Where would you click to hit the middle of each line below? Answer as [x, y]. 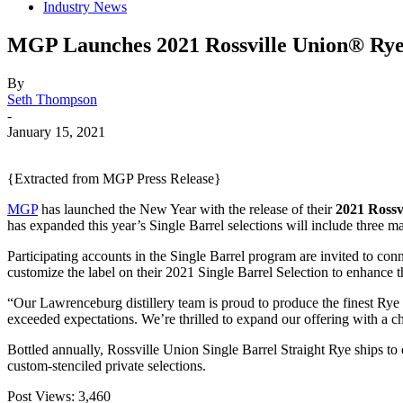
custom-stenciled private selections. [107, 365]
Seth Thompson [52, 99]
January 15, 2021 [56, 131]
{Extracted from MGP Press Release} [114, 178]
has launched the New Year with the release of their [187, 209]
